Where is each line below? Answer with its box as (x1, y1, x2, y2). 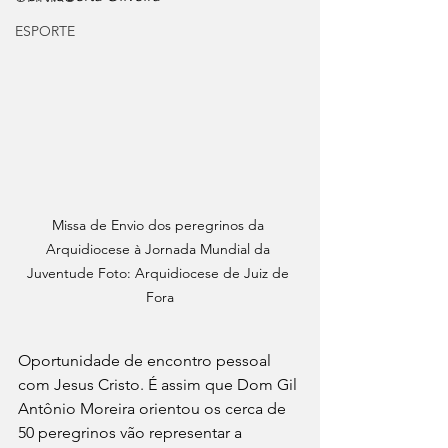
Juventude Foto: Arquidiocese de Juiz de (27, 263, 293, 282)
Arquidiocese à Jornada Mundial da (46, 239, 274, 258)
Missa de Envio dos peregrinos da (52, 215, 268, 234)
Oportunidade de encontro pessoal (18, 350, 275, 370)
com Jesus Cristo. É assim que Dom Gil (18, 374, 301, 394)
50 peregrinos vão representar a (18, 422, 246, 442)
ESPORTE (15, 22, 75, 40)
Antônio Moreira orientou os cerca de (18, 398, 290, 418)
